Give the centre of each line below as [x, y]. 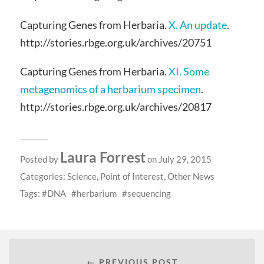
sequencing [149, 194]
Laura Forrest [103, 157]
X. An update [197, 24]
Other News [191, 176]
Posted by [40, 159]
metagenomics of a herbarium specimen [110, 89]
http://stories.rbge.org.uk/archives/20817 [115, 107]
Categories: [43, 176]
